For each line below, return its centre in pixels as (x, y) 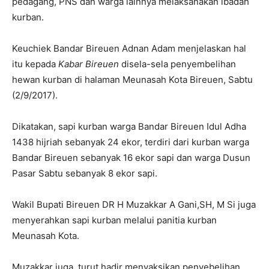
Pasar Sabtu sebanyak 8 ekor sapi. (85, 174)
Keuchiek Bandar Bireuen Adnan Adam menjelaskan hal (129, 49)
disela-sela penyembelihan (177, 64)
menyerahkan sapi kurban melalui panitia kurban (114, 220)
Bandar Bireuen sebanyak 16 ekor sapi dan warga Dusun (131, 158)
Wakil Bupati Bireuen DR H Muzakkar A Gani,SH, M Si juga (134, 205)
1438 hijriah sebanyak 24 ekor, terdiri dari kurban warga (131, 142)
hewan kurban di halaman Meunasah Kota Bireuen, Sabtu (132, 80)
